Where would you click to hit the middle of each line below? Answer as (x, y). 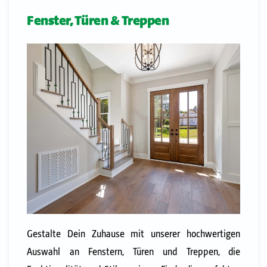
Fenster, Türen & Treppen (98, 21)
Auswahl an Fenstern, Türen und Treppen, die (133, 253)
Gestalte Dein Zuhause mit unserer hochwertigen (133, 235)
